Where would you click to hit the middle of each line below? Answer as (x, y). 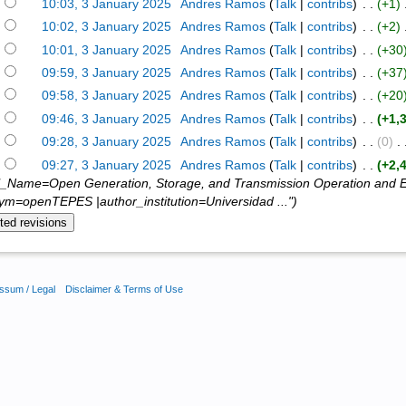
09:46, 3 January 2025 (107, 119)
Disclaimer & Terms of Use (125, 289)
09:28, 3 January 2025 (107, 142)
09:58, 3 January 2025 (107, 96)
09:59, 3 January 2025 (107, 73)
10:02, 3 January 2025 (107, 27)
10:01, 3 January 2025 (107, 50)
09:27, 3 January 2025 (107, 165)
